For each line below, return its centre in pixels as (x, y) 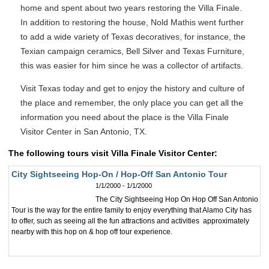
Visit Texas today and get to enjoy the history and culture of (132, 88)
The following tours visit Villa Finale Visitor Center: (113, 153)
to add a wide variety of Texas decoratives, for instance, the (133, 37)
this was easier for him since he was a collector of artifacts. (132, 65)
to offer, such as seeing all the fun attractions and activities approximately (130, 221)
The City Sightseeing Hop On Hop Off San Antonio (177, 199)
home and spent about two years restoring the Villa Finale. (131, 8)
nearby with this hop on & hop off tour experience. (92, 232)
